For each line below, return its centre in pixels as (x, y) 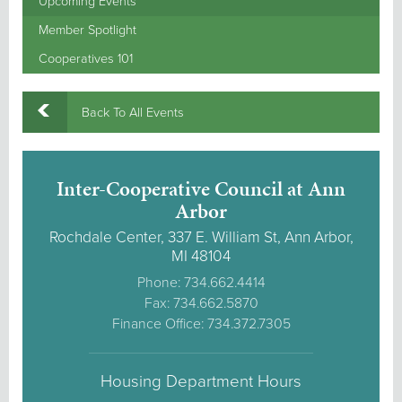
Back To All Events (133, 113)
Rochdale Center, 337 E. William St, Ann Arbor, (201, 238)
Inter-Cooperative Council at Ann (201, 189)
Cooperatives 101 (86, 58)
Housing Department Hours (201, 382)
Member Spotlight (87, 30)
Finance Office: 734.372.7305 (201, 324)
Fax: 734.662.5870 (201, 304)
